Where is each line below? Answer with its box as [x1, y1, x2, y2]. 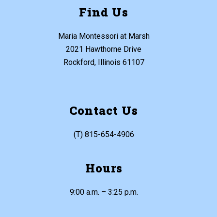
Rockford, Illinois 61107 [63, 57, 144, 67]
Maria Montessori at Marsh [58, 31, 150, 41]
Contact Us [69, 102, 138, 118]
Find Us [79, 4, 128, 20]
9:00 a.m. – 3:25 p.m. [69, 187, 138, 197]
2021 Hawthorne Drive [66, 44, 141, 54]
